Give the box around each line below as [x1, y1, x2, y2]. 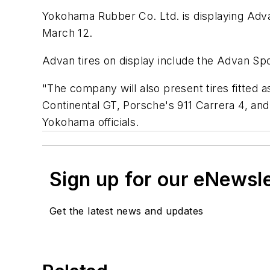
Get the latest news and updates [49, 204, 204, 217]
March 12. [42, 27, 93, 40]
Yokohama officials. [42, 115, 139, 128]
